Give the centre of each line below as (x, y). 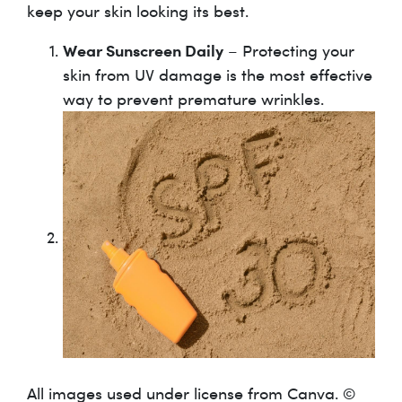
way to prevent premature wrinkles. (193, 99)
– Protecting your (289, 51)
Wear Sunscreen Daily (143, 50)
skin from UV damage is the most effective (218, 75)
